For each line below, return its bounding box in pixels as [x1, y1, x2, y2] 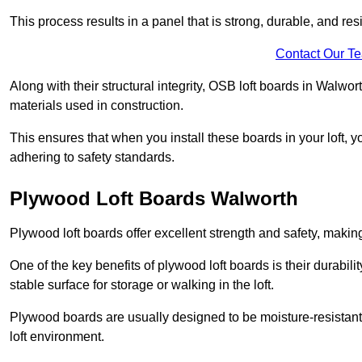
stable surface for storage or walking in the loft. [10, 278, 274, 293]
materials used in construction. [10, 99, 183, 113]
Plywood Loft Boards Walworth [10, 187, 298, 210]
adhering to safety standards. [10, 150, 175, 165]
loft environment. [10, 330, 104, 344]
